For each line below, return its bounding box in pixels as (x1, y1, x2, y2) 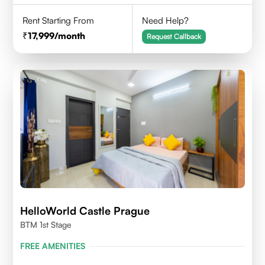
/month (54, 30, 86, 41)
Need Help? (142, 15, 189, 26)
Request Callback (147, 32, 202, 41)
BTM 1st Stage (20, 219, 72, 230)
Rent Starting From (22, 15, 95, 26)
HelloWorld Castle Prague (20, 204, 150, 217)
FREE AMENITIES (20, 241, 86, 251)
